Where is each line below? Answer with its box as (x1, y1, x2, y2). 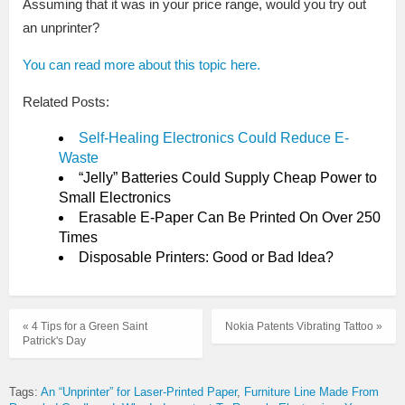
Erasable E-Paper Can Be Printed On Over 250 (79, 210, 381, 226)
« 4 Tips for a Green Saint (23, 320, 147, 334)
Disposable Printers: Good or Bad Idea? (79, 250, 334, 266)
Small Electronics (59, 190, 171, 206)
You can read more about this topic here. (23, 57, 260, 73)
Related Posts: (23, 94, 109, 110)
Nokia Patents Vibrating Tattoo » (225, 320, 382, 334)
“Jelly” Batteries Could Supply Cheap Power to (79, 170, 377, 186)
